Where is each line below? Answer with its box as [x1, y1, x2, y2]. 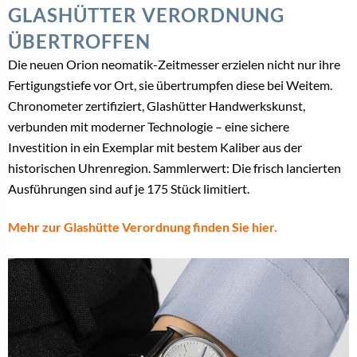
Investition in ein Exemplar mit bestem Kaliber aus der [8, 139, 302, 155]
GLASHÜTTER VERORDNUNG [8, 2, 284, 26]
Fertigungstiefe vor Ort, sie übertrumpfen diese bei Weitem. [8, 76, 332, 92]
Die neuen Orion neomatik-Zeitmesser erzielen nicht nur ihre [8, 56, 340, 72]
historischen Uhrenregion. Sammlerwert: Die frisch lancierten [8, 159, 341, 175]
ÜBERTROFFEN [8, 29, 151, 53]
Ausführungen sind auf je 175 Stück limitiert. [8, 180, 249, 196]
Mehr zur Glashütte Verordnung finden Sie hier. [8, 218, 277, 234]
